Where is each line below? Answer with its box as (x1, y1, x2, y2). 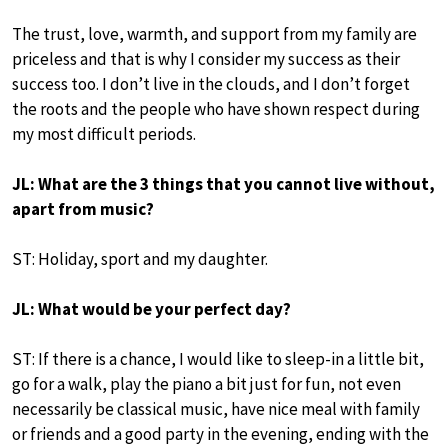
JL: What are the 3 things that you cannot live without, (12, 173, 435, 196)
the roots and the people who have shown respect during (12, 98, 420, 121)
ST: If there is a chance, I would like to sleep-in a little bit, (12, 348, 424, 371)
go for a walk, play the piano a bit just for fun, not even (12, 373, 401, 396)
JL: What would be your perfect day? (12, 298, 291, 321)
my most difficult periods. (12, 123, 196, 146)
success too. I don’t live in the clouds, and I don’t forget (12, 73, 410, 96)
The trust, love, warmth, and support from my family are (12, 23, 417, 46)
